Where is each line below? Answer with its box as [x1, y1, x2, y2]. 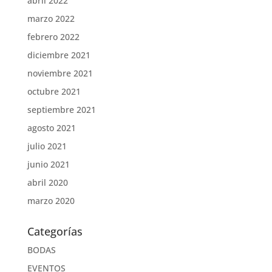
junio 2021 [27, 158, 70, 170]
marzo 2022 [27, 13, 75, 24]
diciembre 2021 [27, 49, 90, 61]
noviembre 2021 [27, 67, 93, 79]
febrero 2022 [27, 31, 80, 42]
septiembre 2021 [27, 104, 96, 115]
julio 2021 [27, 140, 67, 152]
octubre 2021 [27, 86, 81, 97]
